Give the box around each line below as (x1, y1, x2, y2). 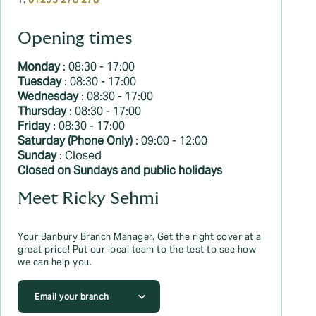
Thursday (18, 104, 69, 119)
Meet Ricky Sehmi (18, 190, 159, 207)
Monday (18, 59, 63, 74)
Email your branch (35, 291, 109, 302)
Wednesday (18, 89, 81, 104)
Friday (18, 119, 53, 133)
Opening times (18, 30, 133, 47)
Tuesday (18, 74, 64, 89)
